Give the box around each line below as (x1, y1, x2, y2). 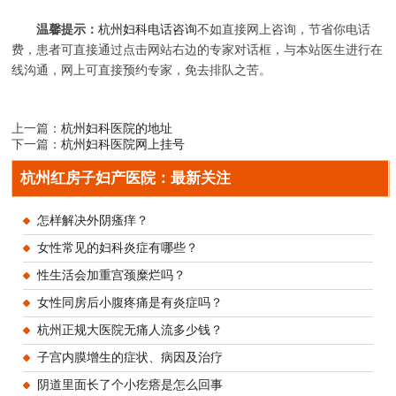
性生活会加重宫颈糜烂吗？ (36, 269, 186, 283)
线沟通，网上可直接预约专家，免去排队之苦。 (11, 63, 272, 77)
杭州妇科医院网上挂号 (61, 137, 186, 151)
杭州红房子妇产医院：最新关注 (19, 170, 231, 187)
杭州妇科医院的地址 (61, 121, 173, 135)
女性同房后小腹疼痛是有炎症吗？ (36, 296, 223, 310)
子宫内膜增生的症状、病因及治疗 (36, 350, 223, 364)
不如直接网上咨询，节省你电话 (197, 22, 371, 36)
